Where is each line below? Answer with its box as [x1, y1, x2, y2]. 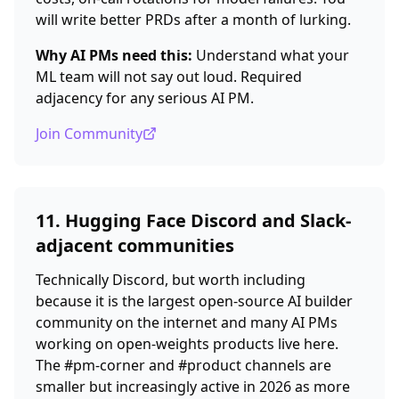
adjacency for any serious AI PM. [36, 88, 254, 108]
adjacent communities [36, 233, 234, 257]
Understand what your [192, 45, 349, 65]
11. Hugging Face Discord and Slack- [36, 208, 351, 232]
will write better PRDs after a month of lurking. [36, 10, 351, 29]
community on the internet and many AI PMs [36, 313, 338, 332]
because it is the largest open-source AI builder [36, 291, 353, 311]
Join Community [36, 124, 142, 143]
